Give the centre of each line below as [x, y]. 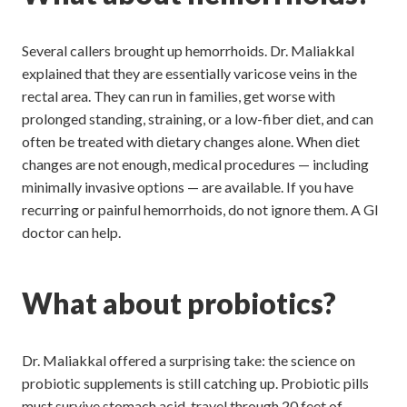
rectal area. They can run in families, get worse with [179, 96]
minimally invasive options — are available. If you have [188, 187]
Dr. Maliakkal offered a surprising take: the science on [189, 361]
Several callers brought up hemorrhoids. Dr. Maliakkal [188, 51]
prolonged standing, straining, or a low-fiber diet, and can [198, 119]
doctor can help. [71, 233]
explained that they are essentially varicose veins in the [189, 74]
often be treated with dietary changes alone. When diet [191, 142]
